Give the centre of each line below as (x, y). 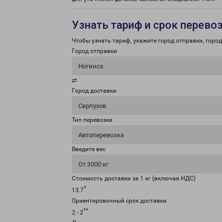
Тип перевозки (92, 120)
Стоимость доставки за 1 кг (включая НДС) (134, 178)
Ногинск (91, 66)
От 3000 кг (93, 164)
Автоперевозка (101, 135)
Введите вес (89, 149)
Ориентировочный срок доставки (119, 201)
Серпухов (92, 106)
